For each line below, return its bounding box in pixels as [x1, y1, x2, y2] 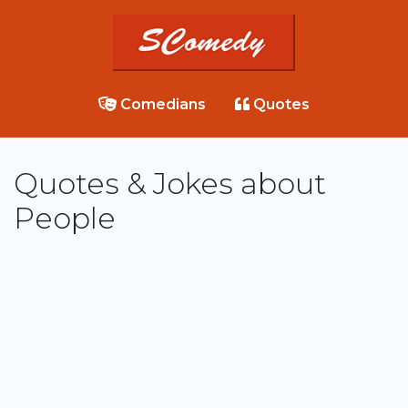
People [14, 200, 116, 237]
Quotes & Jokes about [14, 166, 326, 202]
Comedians [117, 96, 206, 114]
